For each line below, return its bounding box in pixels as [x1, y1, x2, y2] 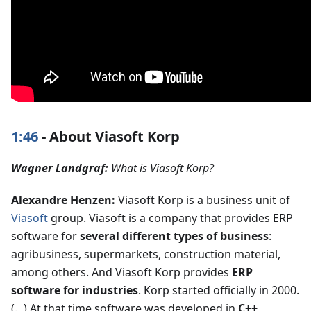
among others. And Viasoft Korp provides [11, 264, 232, 280]
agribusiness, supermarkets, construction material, [11, 246, 280, 262]
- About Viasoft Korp [38, 126, 180, 146]
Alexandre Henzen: [11, 192, 115, 208]
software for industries [11, 282, 138, 298]
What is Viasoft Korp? [111, 160, 214, 176]
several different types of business [80, 228, 269, 244]
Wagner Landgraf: [11, 160, 108, 176]
